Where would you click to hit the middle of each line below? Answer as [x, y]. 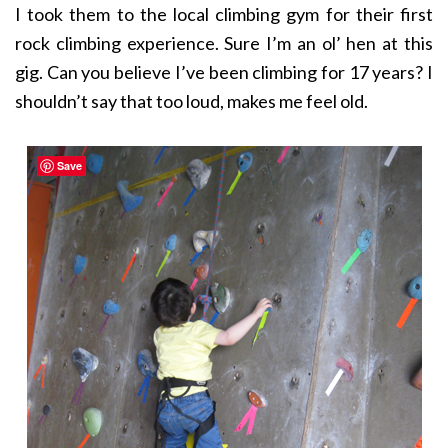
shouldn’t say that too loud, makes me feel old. [191, 101]
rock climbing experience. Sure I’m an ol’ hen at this [224, 43]
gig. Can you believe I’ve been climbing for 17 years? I [224, 72]
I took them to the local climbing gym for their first [224, 14]
